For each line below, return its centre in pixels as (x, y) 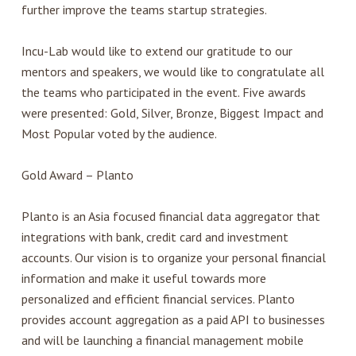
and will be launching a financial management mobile (162, 341)
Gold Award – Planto (77, 175)
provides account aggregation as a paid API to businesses (173, 320)
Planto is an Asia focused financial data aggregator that (170, 217)
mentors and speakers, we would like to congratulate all (172, 72)
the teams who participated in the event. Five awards (163, 93)
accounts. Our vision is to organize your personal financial (173, 258)
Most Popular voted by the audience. (119, 134)
